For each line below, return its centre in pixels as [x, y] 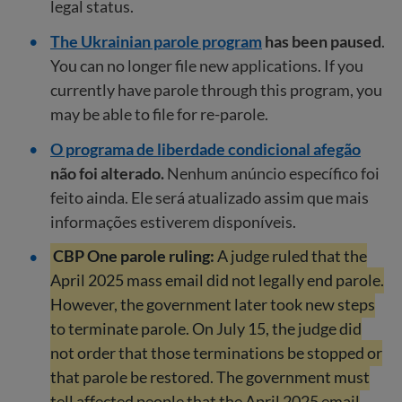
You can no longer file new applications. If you [207, 65]
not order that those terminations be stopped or [216, 353]
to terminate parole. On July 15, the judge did [206, 329]
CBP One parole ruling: [135, 256]
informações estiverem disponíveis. [173, 221]
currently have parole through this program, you [216, 89]
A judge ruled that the [293, 256]
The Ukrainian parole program [156, 41]
